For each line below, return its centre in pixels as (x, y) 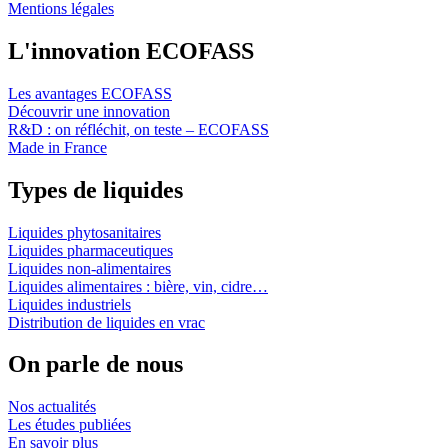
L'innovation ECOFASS (131, 50)
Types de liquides (95, 189)
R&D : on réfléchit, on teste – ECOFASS (138, 129)
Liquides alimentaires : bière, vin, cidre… (138, 286)
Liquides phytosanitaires (84, 232)
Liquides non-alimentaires (89, 268)
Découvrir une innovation (89, 111)
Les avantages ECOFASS (90, 93)
